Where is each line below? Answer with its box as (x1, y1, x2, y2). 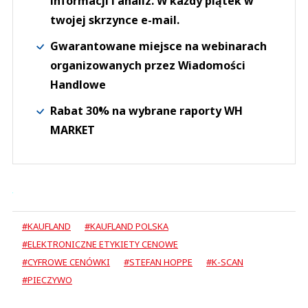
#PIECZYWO (22, 274, 72, 287)
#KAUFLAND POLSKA (85, 220, 168, 233)
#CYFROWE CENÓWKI (22, 256, 110, 269)
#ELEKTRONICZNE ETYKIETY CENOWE (22, 238, 178, 251)
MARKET (50, 122, 95, 138)
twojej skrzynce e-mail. (50, 12, 179, 28)
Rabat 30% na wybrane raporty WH (50, 103, 243, 119)
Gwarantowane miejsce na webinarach (50, 38, 267, 54)
